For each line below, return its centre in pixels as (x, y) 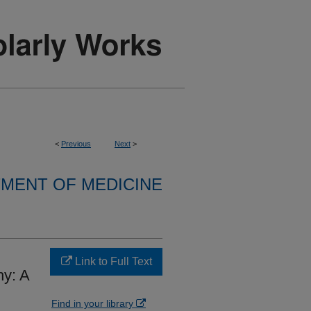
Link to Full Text (112, 261)
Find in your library (94, 303)
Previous (76, 144)
